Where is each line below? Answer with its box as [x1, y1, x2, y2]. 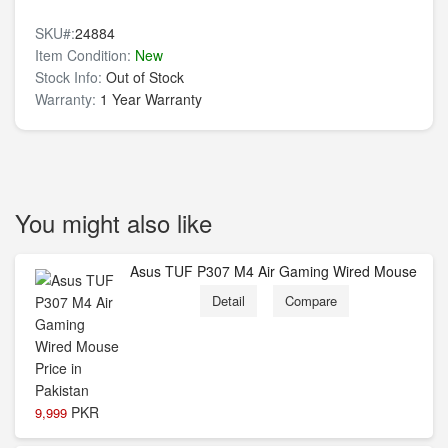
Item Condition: [35, 45, 131, 65]
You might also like [15, 205, 212, 240]
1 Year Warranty [96, 89, 202, 109]
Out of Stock [102, 67, 184, 87]
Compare [284, 291, 337, 310]
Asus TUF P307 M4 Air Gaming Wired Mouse [130, 261, 417, 281]
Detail [211, 291, 245, 310]
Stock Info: [35, 67, 102, 87]
